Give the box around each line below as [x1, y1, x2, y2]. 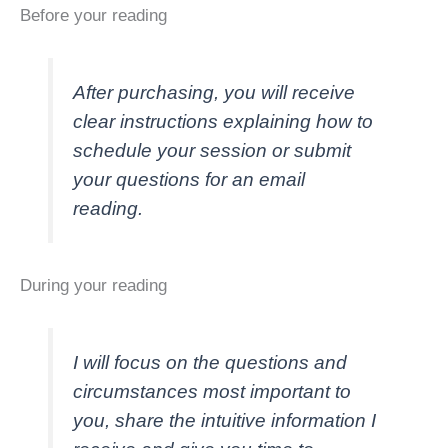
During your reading [20, 275, 167, 295]
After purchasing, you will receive [73, 81, 356, 103]
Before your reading [20, 5, 167, 25]
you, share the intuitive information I [73, 409, 377, 431]
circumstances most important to [73, 380, 352, 402]
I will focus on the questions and [73, 351, 348, 373]
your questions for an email [73, 168, 306, 190]
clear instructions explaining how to [73, 110, 374, 132]
